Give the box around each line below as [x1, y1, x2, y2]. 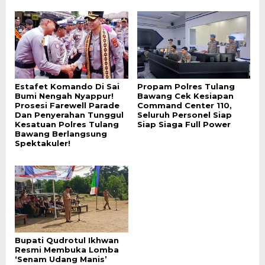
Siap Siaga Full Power [137, 119, 231, 129]
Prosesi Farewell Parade [15, 100, 119, 110]
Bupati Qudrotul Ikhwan [15, 235, 119, 245]
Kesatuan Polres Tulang [15, 119, 119, 129]
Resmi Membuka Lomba [15, 245, 119, 255]
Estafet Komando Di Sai [15, 81, 119, 91]
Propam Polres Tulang [137, 81, 235, 91]
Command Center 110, [137, 100, 232, 110]
